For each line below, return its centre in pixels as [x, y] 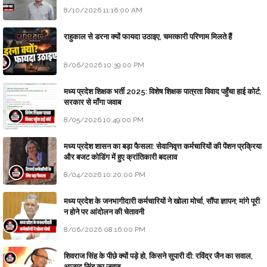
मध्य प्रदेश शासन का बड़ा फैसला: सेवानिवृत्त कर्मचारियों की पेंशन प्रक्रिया [163, 146]
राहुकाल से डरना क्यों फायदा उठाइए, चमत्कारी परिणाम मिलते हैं [148, 36]
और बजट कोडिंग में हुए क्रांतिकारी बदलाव [120, 157]
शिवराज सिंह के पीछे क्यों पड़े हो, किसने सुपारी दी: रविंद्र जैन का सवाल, [158, 256]
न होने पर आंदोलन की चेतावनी [104, 212]
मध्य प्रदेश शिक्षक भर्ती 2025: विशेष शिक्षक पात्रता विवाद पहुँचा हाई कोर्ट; [162, 91]
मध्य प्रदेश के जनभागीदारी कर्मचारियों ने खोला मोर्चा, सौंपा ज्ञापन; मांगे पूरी [162, 201]
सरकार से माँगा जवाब [92, 102]
